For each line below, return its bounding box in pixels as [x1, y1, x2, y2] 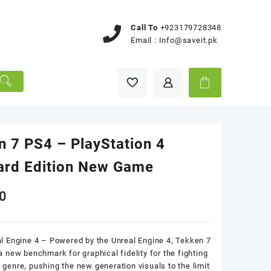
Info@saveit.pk [158, 35, 218, 45]
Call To [131, 22, 158, 32]
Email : [131, 35, 159, 45]
